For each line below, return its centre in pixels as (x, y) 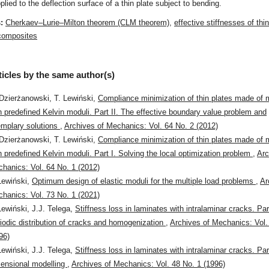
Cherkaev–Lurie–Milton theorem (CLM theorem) (88, 23)
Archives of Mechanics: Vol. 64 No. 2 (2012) (141, 126)
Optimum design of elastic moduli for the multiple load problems (144, 181)
